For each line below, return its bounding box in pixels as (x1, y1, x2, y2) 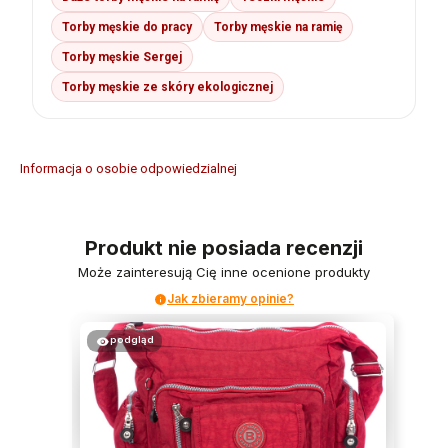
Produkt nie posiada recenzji (85, 236, 363, 261)
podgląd (109, 334, 154, 346)
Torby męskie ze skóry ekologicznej (62, 80, 273, 95)
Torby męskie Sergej (62, 50, 182, 65)
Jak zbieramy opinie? (167, 291, 294, 307)
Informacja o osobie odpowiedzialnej (20, 161, 237, 177)
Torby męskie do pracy (62, 20, 192, 35)
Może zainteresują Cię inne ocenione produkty (78, 264, 370, 281)
